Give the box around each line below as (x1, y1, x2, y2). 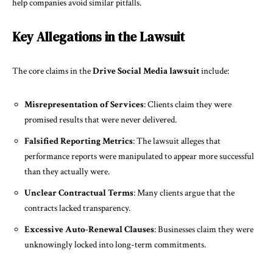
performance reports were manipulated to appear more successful (24, 151, 254, 162)
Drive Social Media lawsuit (93, 65, 199, 77)
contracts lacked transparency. (24, 202, 130, 214)
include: (199, 65, 229, 77)
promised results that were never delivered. (24, 114, 177, 126)
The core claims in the (12, 65, 93, 77)
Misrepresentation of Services (24, 99, 144, 110)
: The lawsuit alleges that (133, 135, 221, 147)
